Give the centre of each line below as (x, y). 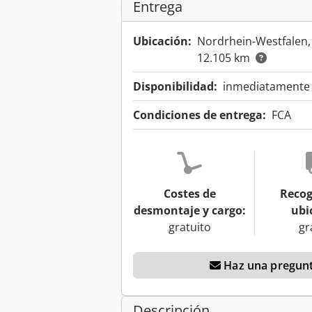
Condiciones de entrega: (200, 115)
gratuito (189, 227)
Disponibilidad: (175, 87)
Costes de (189, 194)
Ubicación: (162, 41)
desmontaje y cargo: (189, 211)
